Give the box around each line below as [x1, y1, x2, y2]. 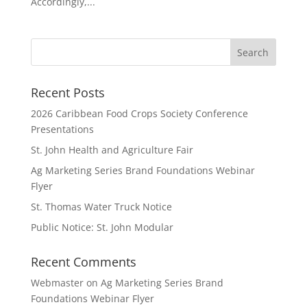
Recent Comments [30, 254, 136, 270]
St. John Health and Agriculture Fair [30, 143, 193, 156]
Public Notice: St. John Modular [30, 221, 173, 234]
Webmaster [30, 276, 84, 289]
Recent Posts [30, 84, 105, 101]
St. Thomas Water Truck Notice [30, 200, 172, 213]
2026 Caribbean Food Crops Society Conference [30, 107, 248, 120]
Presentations [30, 123, 94, 136]
